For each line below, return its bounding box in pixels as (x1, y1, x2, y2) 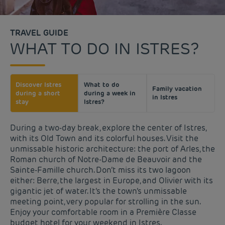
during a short (16, 88, 60, 97)
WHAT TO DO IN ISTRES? (10, 38, 199, 59)
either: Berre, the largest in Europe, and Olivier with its (10, 175, 213, 186)
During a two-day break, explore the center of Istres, (10, 122, 206, 133)
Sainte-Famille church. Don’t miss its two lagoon (10, 164, 191, 175)
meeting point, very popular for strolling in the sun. (10, 196, 200, 207)
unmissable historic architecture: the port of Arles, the (10, 143, 215, 154)
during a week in (83, 88, 136, 97)
